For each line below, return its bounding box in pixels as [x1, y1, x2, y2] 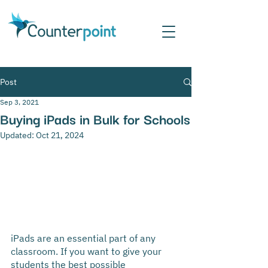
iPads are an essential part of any [11, 232, 158, 245]
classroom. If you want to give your [11, 245, 164, 258]
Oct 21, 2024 [36, 130, 84, 141]
